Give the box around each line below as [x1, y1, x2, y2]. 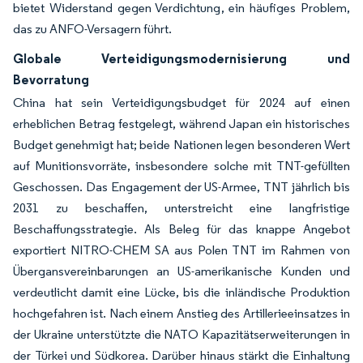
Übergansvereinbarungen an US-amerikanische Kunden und [13, 263, 350, 279]
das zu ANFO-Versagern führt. [13, 21, 172, 36]
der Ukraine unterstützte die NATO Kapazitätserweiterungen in [13, 327, 350, 342]
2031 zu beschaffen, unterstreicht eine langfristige [13, 200, 350, 216]
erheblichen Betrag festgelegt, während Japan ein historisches [13, 116, 350, 131]
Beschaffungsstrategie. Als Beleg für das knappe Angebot [13, 221, 350, 237]
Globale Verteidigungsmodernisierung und [13, 50, 350, 66]
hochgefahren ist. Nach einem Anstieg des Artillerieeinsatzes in [13, 305, 350, 321]
